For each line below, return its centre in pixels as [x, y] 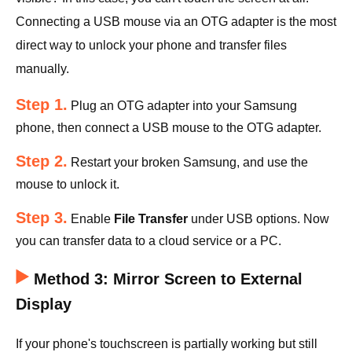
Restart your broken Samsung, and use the [188, 163]
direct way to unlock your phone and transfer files [151, 46]
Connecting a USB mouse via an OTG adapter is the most [176, 22]
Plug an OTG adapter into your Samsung [182, 106]
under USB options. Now [258, 219]
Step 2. [42, 161]
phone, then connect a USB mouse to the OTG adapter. [169, 128]
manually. [42, 69]
